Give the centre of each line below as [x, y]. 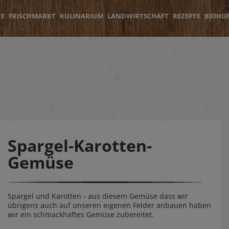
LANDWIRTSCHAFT [138, 16]
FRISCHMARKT [32, 16]
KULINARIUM [82, 16]
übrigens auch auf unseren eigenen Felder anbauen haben [109, 205]
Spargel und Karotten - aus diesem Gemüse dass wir [98, 196]
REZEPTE [187, 16]
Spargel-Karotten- [80, 145]
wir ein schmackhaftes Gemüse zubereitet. [81, 214]
